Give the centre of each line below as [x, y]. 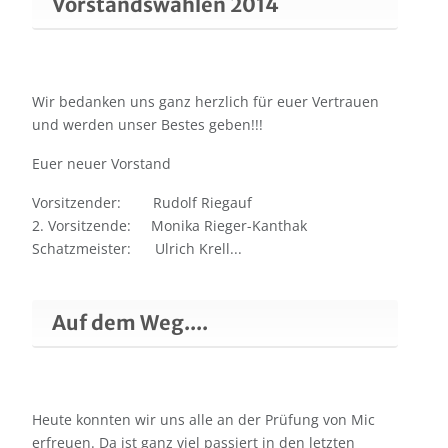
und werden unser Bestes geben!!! [147, 125]
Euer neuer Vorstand [101, 164]
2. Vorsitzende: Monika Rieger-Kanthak [169, 226]
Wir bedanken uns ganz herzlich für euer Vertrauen [205, 102]
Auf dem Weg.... [130, 323]
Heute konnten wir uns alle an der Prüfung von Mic [203, 420]
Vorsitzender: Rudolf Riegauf [142, 203]
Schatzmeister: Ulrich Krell [131, 249]
